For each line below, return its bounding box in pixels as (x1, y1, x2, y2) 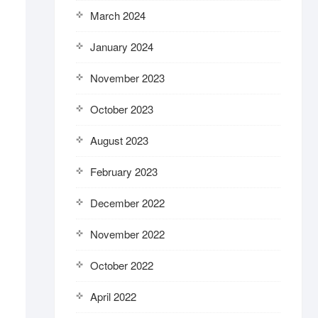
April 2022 (90, 289, 136, 304)
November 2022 (90, 226, 165, 241)
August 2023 (90, 133, 148, 148)
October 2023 (90, 102, 153, 116)
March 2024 (90, 8, 146, 23)
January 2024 (90, 39, 153, 54)
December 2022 (90, 195, 165, 210)
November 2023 (90, 70, 165, 85)
